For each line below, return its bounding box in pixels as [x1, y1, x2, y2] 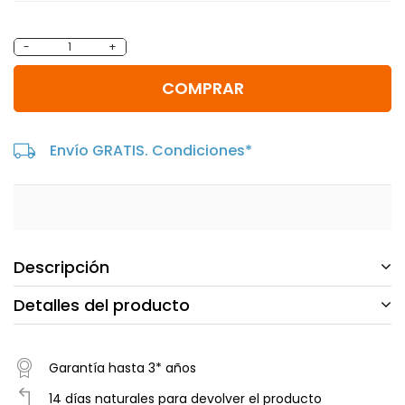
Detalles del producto [14, 294, 190, 317]
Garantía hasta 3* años [49, 359, 196, 378]
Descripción [14, 255, 109, 278]
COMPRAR [161, 77, 244, 100]
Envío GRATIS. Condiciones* [50, 139, 252, 161]
